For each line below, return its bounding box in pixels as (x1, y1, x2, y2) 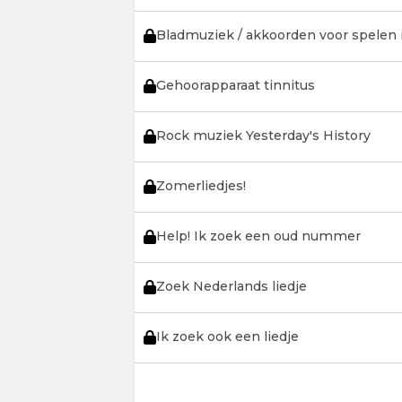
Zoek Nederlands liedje (155, 278, 307, 294)
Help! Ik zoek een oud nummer (155, 228, 361, 244)
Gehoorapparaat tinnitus (155, 77, 315, 93)
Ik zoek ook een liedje (155, 328, 299, 345)
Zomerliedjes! (155, 178, 246, 194)
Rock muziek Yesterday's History (155, 127, 371, 144)
